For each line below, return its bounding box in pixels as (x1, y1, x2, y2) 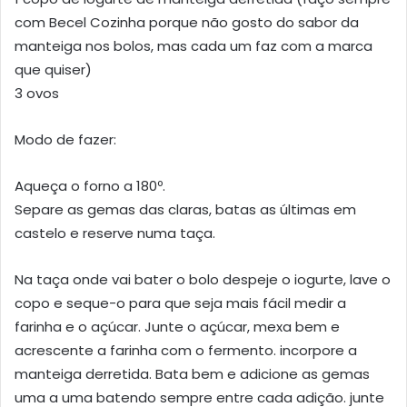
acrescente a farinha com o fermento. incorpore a (15, 340, 357, 360)
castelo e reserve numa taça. (15, 223, 215, 243)
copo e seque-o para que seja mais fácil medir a (15, 293, 346, 313)
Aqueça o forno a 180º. (15, 175, 165, 195)
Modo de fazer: (15, 129, 116, 149)
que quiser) (15, 59, 92, 79)
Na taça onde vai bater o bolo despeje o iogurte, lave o (15, 269, 391, 289)
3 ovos (15, 83, 59, 103)
